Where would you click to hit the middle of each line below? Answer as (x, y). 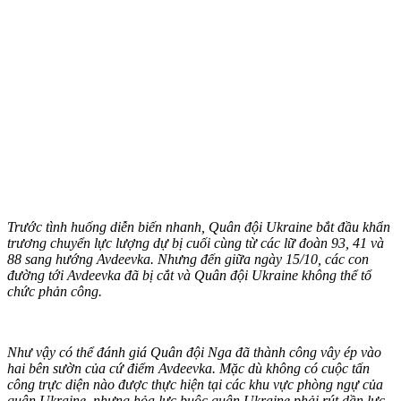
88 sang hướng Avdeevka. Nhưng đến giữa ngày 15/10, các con (188, 259)
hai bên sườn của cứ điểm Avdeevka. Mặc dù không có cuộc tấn (188, 368)
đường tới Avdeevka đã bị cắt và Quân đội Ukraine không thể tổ (189, 275)
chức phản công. (55, 291)
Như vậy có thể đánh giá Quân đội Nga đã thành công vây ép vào (194, 352)
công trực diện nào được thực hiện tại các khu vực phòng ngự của (195, 384)
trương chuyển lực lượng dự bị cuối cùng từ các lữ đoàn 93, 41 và (196, 243)
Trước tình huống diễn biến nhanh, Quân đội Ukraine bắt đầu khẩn (199, 226)
